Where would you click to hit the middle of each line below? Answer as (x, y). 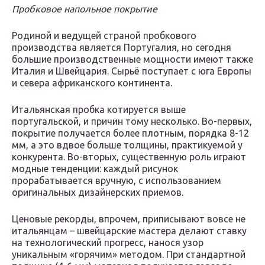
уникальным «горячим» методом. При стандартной (129, 255)
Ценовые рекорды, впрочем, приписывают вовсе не (129, 219)
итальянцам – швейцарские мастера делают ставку (129, 231)
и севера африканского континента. (92, 83)
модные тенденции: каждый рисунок (95, 169)
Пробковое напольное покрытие (85, 9)
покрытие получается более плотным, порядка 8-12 (130, 133)
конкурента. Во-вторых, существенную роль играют (129, 157)
